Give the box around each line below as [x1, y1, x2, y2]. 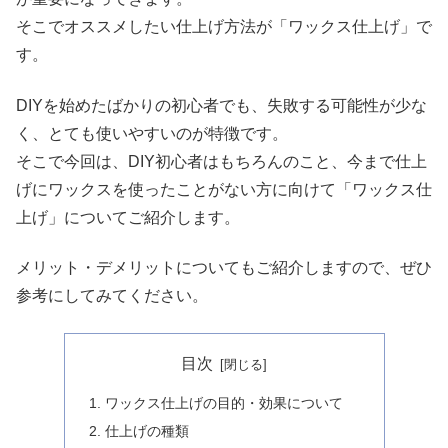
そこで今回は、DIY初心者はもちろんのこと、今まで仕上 [16, 152, 427, 170]
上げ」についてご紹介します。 [16, 208, 240, 226]
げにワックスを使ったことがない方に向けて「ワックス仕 [16, 180, 432, 198]
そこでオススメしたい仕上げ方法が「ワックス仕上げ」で [16, 18, 432, 36]
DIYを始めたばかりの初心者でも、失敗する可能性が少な [16, 96, 427, 114]
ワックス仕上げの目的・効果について [104, 395, 343, 411]
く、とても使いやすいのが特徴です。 [16, 124, 288, 142]
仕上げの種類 [104, 422, 189, 439]
